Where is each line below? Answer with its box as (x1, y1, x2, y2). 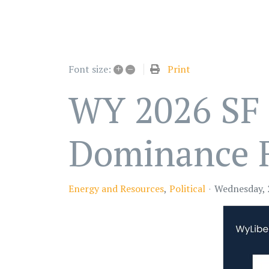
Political (169, 182, 205, 195)
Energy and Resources (68, 182, 164, 195)
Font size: (68, 62, 111, 76)
